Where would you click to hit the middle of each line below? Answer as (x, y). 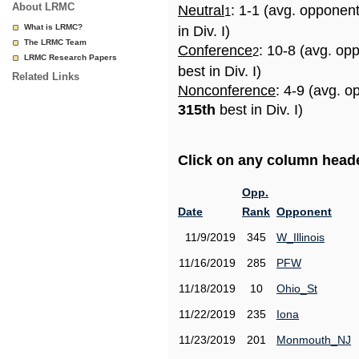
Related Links (46, 77)
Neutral (201, 10)
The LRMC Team (55, 42)
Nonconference (227, 91)
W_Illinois (301, 237)
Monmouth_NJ (314, 340)
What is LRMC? (53, 27)
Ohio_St (297, 288)
